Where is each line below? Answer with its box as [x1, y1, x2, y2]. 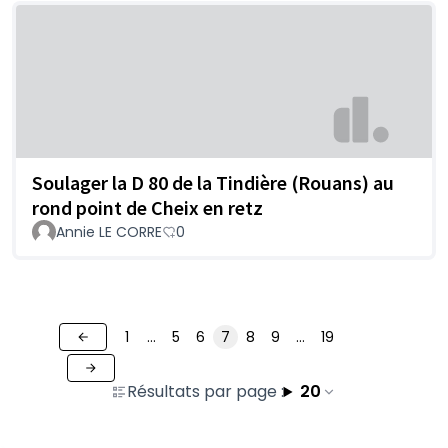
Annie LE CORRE [56, 221, 162, 242]
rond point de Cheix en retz [32, 194, 263, 220]
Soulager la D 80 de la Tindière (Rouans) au [32, 169, 394, 195]
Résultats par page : [126, 379, 284, 403]
